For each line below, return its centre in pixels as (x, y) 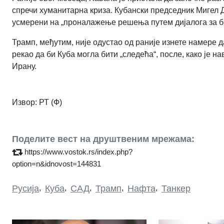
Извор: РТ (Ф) (37, 102)
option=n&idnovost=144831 (56, 163)
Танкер (176, 188)
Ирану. (24, 66)
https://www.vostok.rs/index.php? (78, 151)
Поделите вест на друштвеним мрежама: (103, 139)
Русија (25, 188)
